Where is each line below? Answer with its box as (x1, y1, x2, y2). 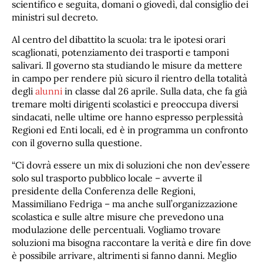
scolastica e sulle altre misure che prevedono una (12, 210, 224, 222)
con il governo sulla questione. (12, 136, 142, 149)
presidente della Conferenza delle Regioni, (12, 184, 195, 197)
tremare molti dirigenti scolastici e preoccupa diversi (12, 97, 238, 110)
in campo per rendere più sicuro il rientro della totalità (12, 72, 247, 84)
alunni (35, 85, 62, 97)
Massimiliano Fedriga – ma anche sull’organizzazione (12, 197, 238, 210)
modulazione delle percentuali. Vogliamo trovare (12, 223, 221, 235)
